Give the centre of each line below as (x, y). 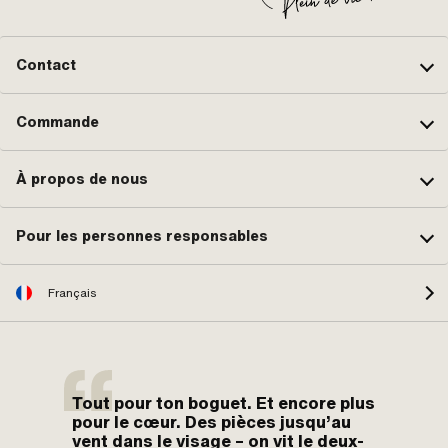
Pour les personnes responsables (142, 235)
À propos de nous (82, 178)
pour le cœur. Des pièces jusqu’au (211, 422)
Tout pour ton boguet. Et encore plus (223, 403)
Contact (46, 64)
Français (72, 293)
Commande (57, 121)
